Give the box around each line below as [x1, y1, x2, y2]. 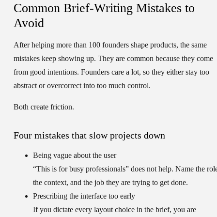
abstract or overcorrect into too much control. [14, 81, 151, 90]
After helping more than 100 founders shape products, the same [14, 41, 207, 49]
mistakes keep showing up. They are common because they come [14, 54, 213, 63]
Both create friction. [14, 103, 74, 111]
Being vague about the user [33, 151, 116, 160]
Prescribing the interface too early [33, 192, 135, 201]
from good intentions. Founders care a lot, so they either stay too [14, 68, 209, 77]
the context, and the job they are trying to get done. [33, 178, 188, 187]
